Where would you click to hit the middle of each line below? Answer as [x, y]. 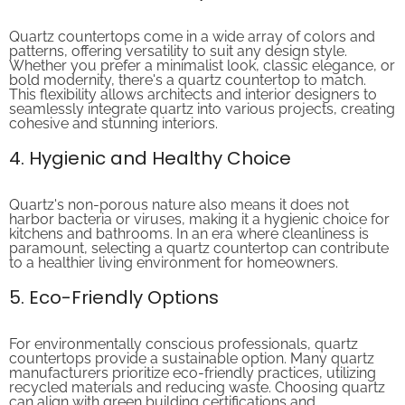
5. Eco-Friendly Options [114, 283]
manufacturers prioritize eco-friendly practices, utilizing [193, 358]
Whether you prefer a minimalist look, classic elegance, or [202, 51]
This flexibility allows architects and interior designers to [193, 80]
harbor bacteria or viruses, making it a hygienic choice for [199, 204]
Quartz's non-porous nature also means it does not [179, 190]
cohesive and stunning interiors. [113, 108]
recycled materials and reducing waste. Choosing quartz [197, 372]
